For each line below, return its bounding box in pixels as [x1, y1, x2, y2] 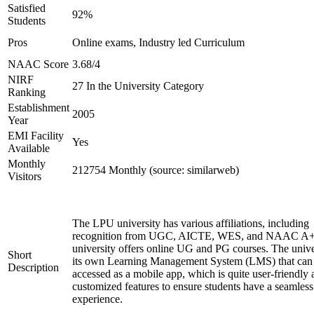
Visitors [8, 170, 41, 182]
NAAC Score [8, 58, 69, 70]
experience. [72, 293, 125, 305]
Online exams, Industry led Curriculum [72, 36, 245, 48]
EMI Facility [8, 130, 64, 142]
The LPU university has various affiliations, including [72, 217, 309, 229]
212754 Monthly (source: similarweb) [72, 164, 239, 176]
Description [8, 261, 59, 273]
